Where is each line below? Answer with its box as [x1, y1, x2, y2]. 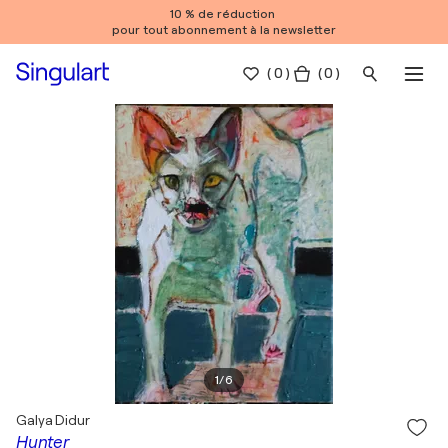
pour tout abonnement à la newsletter [112, 23, 336, 37]
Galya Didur [16, 412, 90, 428]
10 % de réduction [170, 7, 278, 21]
